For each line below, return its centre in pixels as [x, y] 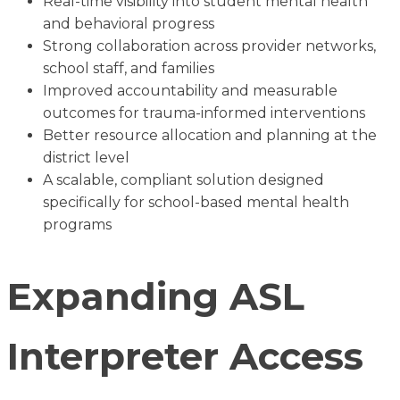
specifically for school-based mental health [196, 202]
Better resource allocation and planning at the [210, 135]
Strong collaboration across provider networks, [209, 46]
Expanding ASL [156, 296]
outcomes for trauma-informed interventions [204, 112]
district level [86, 157]
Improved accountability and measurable [190, 90]
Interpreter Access [185, 356]
